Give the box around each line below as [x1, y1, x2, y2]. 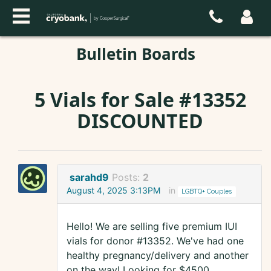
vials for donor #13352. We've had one [67, 235, 244, 247]
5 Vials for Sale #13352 [34, 87, 246, 113]
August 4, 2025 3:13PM [67, 185, 160, 196]
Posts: [112, 171, 143, 184]
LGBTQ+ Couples [181, 188, 232, 195]
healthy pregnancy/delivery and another [67, 249, 249, 262]
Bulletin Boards [76, 43, 195, 65]
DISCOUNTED [77, 108, 203, 134]
